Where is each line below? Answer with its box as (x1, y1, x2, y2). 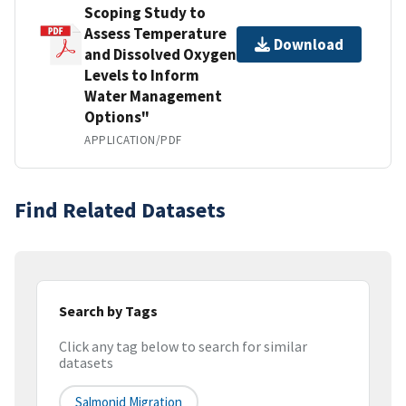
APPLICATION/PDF (84, 131, 182, 148)
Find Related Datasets (14, 195, 226, 224)
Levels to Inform (84, 64, 199, 85)
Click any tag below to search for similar (59, 337, 307, 356)
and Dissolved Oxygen (84, 43, 237, 64)
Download (274, 34, 343, 54)
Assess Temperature (84, 23, 227, 43)
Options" (84, 106, 150, 127)
